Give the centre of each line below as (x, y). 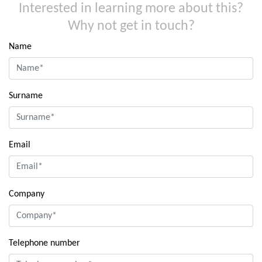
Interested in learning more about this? (131, 9)
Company (27, 194)
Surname (26, 96)
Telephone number (44, 243)
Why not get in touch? (131, 26)
